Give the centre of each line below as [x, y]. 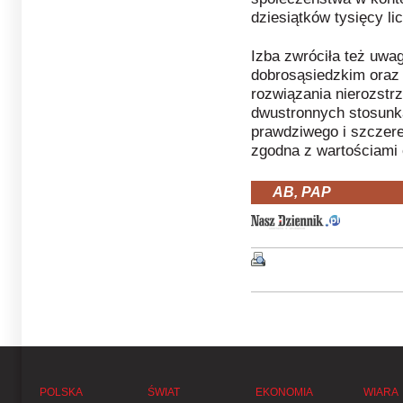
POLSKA [61, 392]
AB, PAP [302, 192]
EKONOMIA [284, 392]
